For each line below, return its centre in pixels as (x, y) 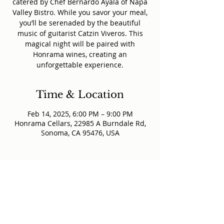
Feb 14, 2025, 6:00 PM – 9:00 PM (80, 114)
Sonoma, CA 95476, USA (80, 133)
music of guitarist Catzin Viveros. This (80, 33)
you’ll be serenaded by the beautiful (80, 23)
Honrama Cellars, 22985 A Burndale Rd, (80, 123)
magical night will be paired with (80, 44)
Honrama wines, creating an (80, 54)
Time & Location (80, 94)
